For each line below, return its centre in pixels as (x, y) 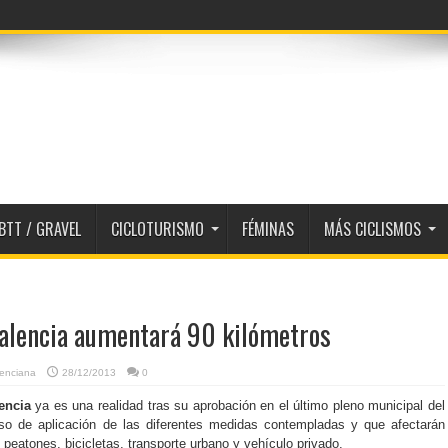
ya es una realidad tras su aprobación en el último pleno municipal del (238, 405)
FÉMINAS (268, 229)
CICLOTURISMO (157, 229)
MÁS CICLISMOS (372, 229)
